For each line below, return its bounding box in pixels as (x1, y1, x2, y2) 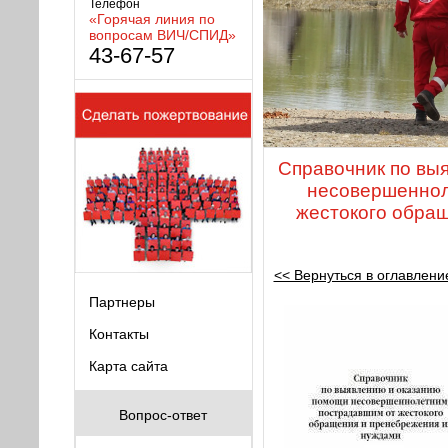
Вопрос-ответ (119, 407, 207, 423)
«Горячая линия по (88, 11, 215, 27)
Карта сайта (88, 358, 168, 374)
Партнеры (88, 294, 155, 310)
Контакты (88, 326, 149, 342)
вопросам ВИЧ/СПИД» (88, 27, 236, 43)
